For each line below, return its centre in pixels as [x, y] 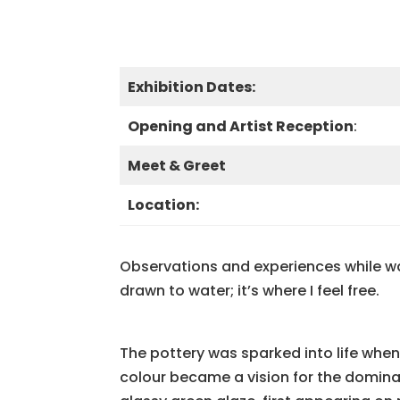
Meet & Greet [177, 166]
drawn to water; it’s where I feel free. [250, 291]
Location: [164, 205]
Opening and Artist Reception [241, 127]
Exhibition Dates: [192, 87]
